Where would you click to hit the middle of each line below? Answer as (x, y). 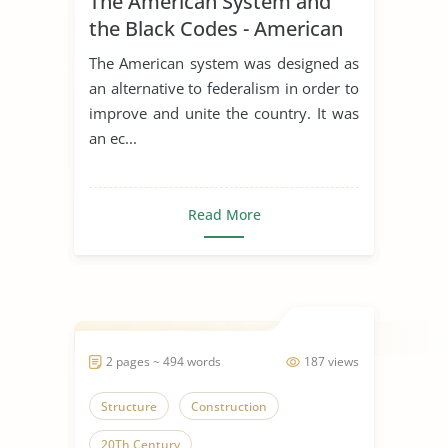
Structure (129, 406)
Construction (229, 406)
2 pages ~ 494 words (163, 361)
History (123, 55)
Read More (224, 214)
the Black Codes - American (216, 28)
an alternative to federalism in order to (224, 87)
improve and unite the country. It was (224, 112)
